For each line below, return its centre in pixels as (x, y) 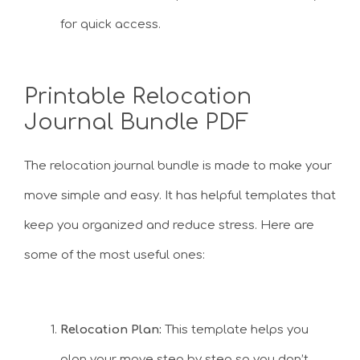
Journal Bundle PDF (137, 122)
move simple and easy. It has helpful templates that (180, 196)
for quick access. (110, 24)
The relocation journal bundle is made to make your (178, 166)
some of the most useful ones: (115, 255)
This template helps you (235, 329)
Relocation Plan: (111, 329)
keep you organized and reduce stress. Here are (169, 225)
